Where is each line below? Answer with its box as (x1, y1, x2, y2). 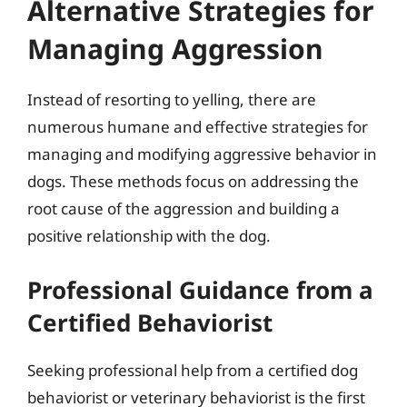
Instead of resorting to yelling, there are (27, 89, 316, 110)
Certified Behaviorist (27, 305, 273, 339)
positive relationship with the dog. (27, 225, 271, 246)
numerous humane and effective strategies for (27, 116, 368, 137)
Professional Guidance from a (27, 273, 373, 306)
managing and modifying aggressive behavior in (27, 144, 377, 164)
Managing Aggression (27, 30, 323, 67)
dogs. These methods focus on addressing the (27, 171, 359, 192)
